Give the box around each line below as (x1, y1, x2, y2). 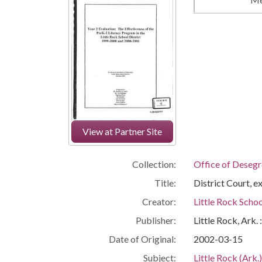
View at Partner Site (82, 125, 162, 137)
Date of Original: (108, 233, 176, 244)
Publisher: (135, 214, 176, 226)
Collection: (132, 158, 176, 170)
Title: (154, 177, 176, 188)
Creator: (142, 195, 176, 207)
